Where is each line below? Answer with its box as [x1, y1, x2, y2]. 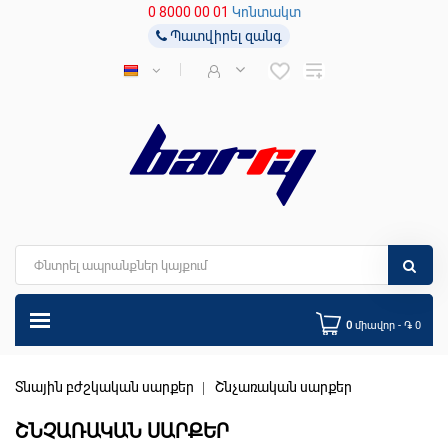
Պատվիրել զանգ [166, 28, 282, 44]
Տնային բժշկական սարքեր [15, 379, 194, 396]
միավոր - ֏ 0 [404, 319, 421, 333]
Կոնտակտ [231, 4, 301, 20]
